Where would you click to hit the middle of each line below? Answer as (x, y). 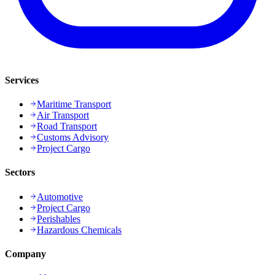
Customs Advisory (73, 137)
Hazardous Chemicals (79, 230)
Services (22, 80)
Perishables (59, 219)
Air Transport (63, 115)
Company (25, 254)
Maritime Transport (74, 104)
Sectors (20, 172)
